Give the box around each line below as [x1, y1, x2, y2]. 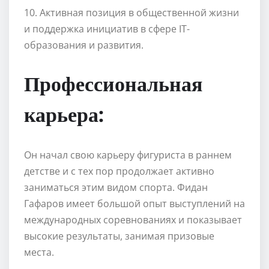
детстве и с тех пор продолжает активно [24, 164, 214, 178]
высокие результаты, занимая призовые [24, 229, 214, 243]
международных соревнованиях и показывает [24, 213, 242, 226]
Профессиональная [24, 70, 202, 95]
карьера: [24, 100, 104, 126]
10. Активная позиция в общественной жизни [24, 5, 239, 19]
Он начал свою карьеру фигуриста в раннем [24, 148, 232, 162]
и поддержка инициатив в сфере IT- [24, 22, 190, 35]
